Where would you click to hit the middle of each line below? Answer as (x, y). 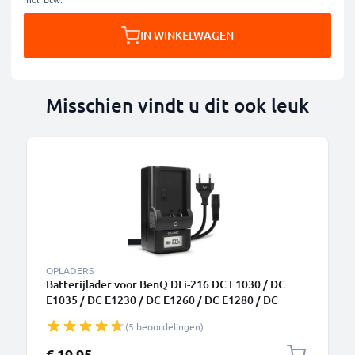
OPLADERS (70, 270)
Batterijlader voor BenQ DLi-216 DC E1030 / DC (166, 284)
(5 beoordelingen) (164, 326)
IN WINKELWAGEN (187, 35)
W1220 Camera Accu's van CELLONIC (139, 316)
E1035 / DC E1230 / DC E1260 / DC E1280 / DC (162, 300)
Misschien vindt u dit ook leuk (177, 105)
